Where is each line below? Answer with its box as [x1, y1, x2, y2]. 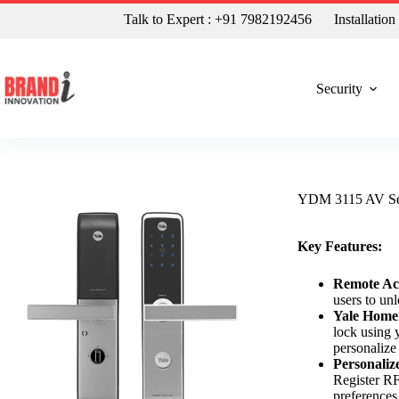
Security [315, 80, 362, 96]
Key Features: [297, 239, 383, 254]
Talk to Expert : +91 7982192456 [124, 12, 313, 27]
